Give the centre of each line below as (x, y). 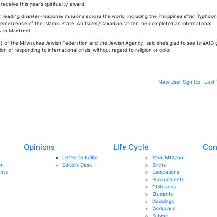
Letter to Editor (80, 157)
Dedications (166, 172)
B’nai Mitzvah (168, 157)
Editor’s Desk (77, 165)
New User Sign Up (179, 82)
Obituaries (164, 186)
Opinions (39, 147)
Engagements (168, 179)
